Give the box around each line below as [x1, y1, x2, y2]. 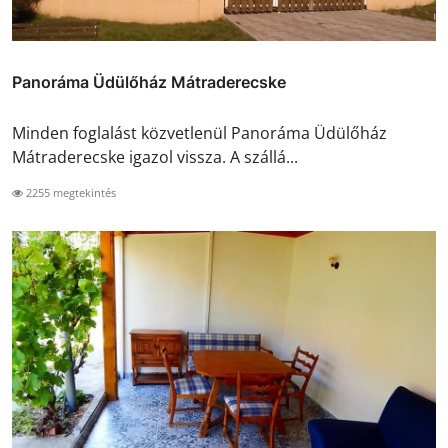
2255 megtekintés [23, 185, 116, 201]
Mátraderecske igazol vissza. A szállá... [12, 146, 298, 169]
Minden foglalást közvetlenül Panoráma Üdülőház [12, 122, 387, 145]
